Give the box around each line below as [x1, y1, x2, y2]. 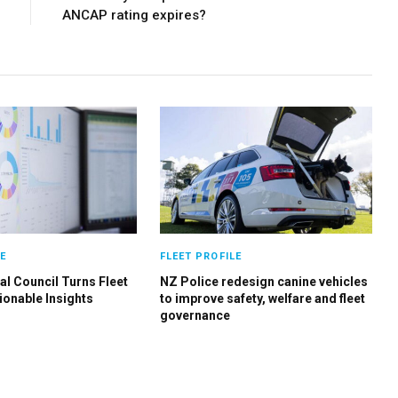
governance [159, 307, 230, 322]
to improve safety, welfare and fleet [159, 291, 365, 306]
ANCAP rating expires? [62, 7, 206, 24]
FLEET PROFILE [159, 250, 242, 262]
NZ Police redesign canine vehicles [159, 274, 368, 289]
